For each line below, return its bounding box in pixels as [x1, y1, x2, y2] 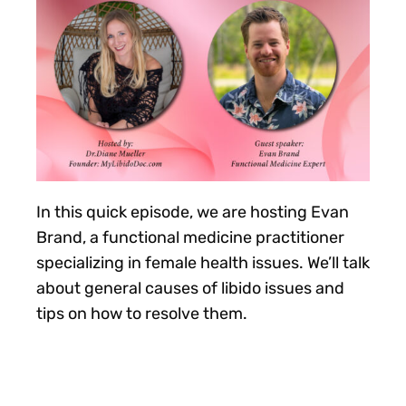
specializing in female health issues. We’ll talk [36, 253, 370, 274]
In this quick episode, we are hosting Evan [36, 202, 349, 223]
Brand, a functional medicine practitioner [36, 227, 344, 248]
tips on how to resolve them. [36, 304, 247, 324]
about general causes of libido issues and [36, 278, 344, 299]
